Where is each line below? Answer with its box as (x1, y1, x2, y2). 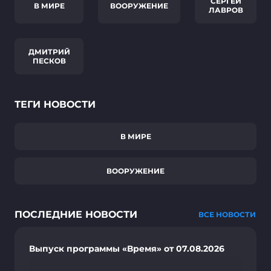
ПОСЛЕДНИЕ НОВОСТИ (15, 209, 137, 220)
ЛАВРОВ (208, 5, 243, 15)
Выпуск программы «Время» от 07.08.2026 (29, 243, 224, 254)
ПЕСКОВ (32, 56, 66, 65)
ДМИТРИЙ (28, 47, 70, 56)
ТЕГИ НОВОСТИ (15, 99, 96, 110)
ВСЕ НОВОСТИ (198, 210, 256, 219)
